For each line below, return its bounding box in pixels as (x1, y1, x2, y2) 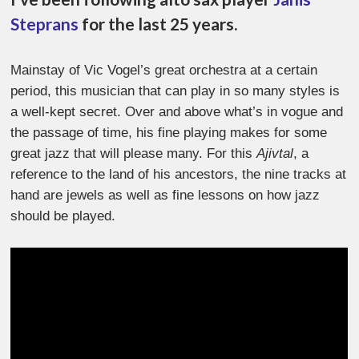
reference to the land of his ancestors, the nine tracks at (10, 167, 347, 183)
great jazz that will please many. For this (10, 146, 257, 162)
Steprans (10, 14, 79, 34)
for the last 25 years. (79, 14, 238, 34)
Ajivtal (256, 146, 294, 162)
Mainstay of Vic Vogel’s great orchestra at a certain (10, 63, 318, 79)
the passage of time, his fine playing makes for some (10, 125, 328, 141)
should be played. (10, 208, 116, 224)
